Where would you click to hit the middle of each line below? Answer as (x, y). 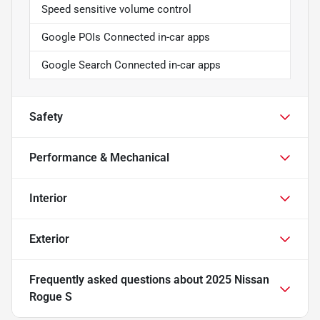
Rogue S (51, 296)
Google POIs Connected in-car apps (126, 37)
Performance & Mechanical (99, 157)
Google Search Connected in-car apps (131, 65)
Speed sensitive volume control (116, 9)
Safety (46, 116)
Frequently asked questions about (117, 279)
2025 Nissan (237, 279)
